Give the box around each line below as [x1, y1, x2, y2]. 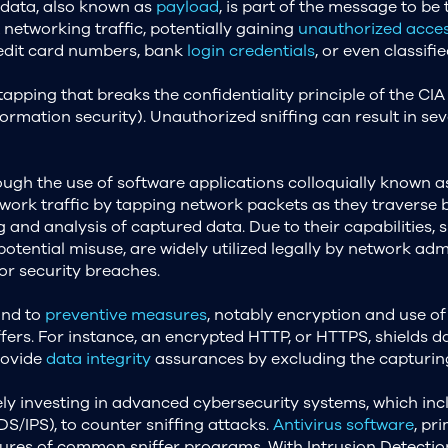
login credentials [186, 39, 315, 62]
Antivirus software [272, 413, 414, 436]
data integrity [45, 347, 151, 370]
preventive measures [44, 303, 207, 326]
